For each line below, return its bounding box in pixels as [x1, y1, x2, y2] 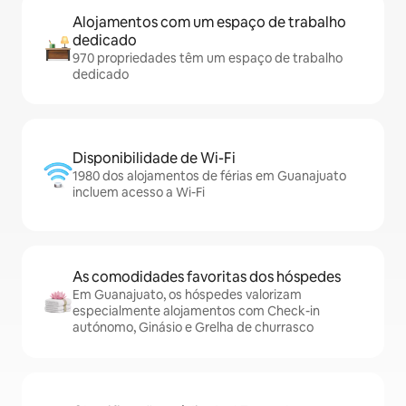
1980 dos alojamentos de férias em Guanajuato [72, 168, 346, 185]
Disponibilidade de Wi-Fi [72, 149, 236, 169]
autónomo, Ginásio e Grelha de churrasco [72, 319, 314, 336]
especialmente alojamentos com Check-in [72, 303, 320, 320]
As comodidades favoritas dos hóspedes [72, 267, 341, 287]
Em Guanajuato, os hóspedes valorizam [72, 286, 302, 304]
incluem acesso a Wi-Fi [72, 184, 205, 201]
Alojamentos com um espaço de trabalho [72, 13, 346, 33]
